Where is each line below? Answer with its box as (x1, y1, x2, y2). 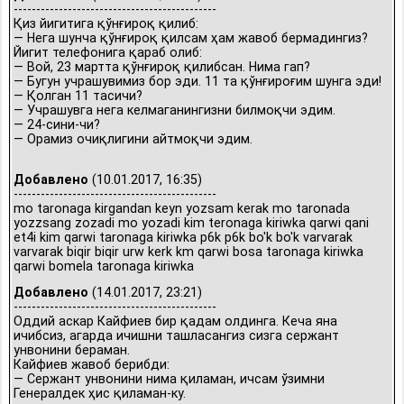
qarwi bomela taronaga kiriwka (14, 259, 194, 273)
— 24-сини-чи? (14, 117, 100, 132)
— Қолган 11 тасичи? (14, 88, 142, 103)
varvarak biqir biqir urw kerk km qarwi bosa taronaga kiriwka (14, 244, 363, 259)
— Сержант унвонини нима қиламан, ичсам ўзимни (14, 372, 325, 386)
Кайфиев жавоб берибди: (14, 357, 170, 372)
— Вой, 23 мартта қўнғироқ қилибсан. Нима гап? (14, 60, 310, 74)
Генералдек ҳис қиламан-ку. (14, 386, 186, 400)
